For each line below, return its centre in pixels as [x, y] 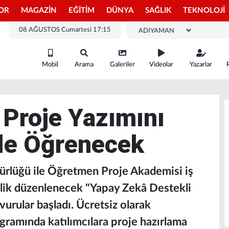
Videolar [161, 65]
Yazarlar [201, 65]
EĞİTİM [82, 10]
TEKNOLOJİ [204, 10]
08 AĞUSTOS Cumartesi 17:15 [65, 30]
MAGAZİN [39, 10]
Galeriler [122, 65]
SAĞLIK [158, 10]
